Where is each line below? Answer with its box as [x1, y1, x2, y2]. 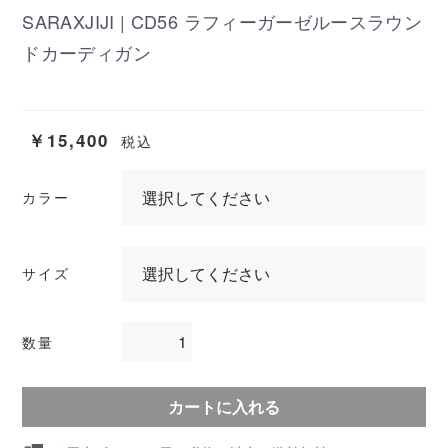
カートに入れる [168, 394, 280, 418]
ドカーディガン [22, 38, 151, 65]
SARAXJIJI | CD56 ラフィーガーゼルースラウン [22, 7, 423, 34]
